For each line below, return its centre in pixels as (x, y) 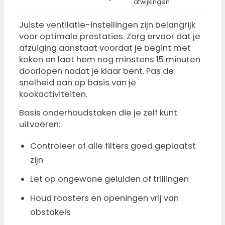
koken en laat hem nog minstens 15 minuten (110, 60)
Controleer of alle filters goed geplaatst (113, 146)
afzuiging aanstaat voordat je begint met (105, 48)
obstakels (50, 212)
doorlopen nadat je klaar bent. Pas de (96, 71)
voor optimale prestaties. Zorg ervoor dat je (110, 37)
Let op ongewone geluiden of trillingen (109, 179)
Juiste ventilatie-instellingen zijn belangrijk (107, 25)
